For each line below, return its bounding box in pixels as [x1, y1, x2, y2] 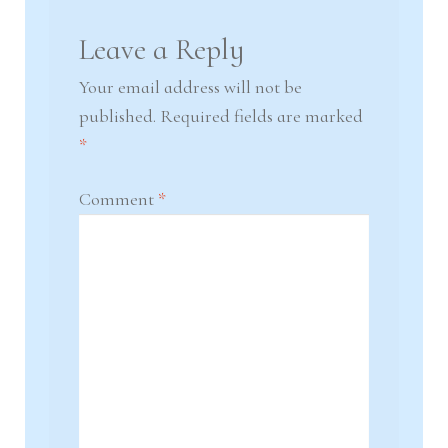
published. [78, 104, 156, 127]
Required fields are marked [159, 104, 363, 127]
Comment [78, 188, 158, 211]
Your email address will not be [78, 75, 302, 98]
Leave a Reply [78, 31, 244, 67]
